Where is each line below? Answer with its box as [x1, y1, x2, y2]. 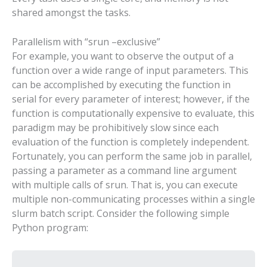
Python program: [12, 221, 88, 235]
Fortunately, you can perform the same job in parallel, [12, 150, 252, 163]
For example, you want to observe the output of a [12, 49, 234, 63]
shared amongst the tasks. [12, 5, 131, 19]
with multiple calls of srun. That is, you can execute [12, 178, 238, 192]
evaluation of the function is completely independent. [12, 135, 249, 149]
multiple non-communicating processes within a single [12, 193, 255, 206]
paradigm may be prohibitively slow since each [12, 121, 219, 135]
